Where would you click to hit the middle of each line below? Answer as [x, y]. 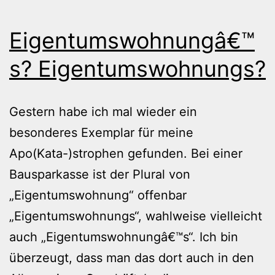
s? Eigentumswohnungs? [137, 68]
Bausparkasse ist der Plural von [100, 174]
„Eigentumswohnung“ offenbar [98, 195]
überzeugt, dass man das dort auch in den [132, 258]
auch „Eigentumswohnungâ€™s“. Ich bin [124, 237]
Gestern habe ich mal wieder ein [103, 111]
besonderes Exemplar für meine [101, 132]
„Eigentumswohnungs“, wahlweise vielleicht [136, 216]
